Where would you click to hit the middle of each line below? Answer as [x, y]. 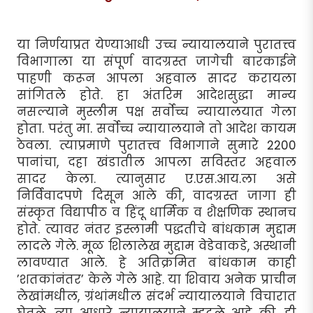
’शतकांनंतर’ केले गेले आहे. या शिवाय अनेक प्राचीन [156, 279]
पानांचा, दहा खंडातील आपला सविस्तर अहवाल [156, 162]
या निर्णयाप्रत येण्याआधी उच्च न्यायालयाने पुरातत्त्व [156, 44]
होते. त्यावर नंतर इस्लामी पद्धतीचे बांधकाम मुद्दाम [156, 229]
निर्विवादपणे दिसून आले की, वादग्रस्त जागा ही [156, 195]
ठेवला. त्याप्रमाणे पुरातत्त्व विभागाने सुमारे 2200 [156, 145]
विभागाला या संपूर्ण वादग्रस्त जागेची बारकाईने [156, 61]
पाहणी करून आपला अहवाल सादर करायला [156, 78]
